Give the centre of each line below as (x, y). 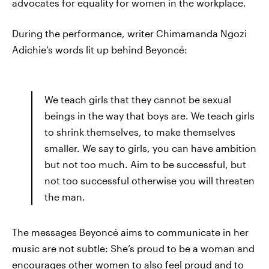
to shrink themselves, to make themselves (140, 132)
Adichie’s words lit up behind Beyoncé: (100, 50)
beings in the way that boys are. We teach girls (150, 116)
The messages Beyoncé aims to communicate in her (130, 232)
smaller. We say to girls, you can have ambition (150, 148)
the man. (65, 197)
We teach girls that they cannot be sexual (138, 99)
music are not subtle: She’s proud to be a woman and (133, 248)
